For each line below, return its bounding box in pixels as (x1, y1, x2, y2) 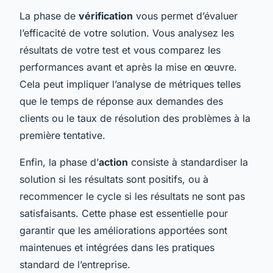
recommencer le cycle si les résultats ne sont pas (19, 190, 245, 202)
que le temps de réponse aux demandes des (19, 94, 223, 107)
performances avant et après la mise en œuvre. (19, 60, 237, 73)
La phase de (19, 9, 79, 22)
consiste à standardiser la (128, 155, 248, 168)
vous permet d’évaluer (133, 9, 238, 22)
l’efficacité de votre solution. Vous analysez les (19, 26, 234, 39)
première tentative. (19, 129, 105, 141)
